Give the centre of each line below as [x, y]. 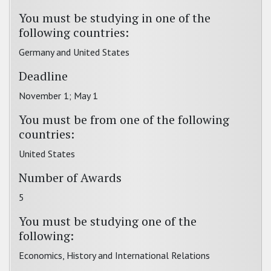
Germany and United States [74, 52]
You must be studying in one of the [115, 18]
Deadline [43, 76]
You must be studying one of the [108, 221]
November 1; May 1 [58, 96]
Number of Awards [70, 178]
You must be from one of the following [124, 119]
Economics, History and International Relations [114, 255]
